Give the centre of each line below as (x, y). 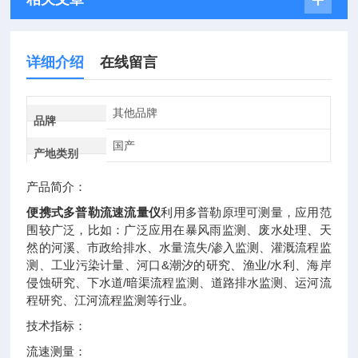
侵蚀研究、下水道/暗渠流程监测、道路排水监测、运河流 (179, 282)
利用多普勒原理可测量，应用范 (246, 212)
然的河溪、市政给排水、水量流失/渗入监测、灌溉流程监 (179, 247)
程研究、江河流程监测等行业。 (111, 300)
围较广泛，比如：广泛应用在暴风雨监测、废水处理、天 (179, 230)
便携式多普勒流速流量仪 (94, 212)
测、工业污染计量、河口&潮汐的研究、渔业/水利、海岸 (179, 265)
